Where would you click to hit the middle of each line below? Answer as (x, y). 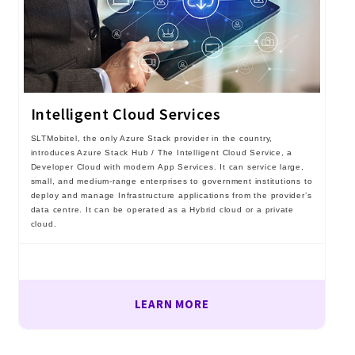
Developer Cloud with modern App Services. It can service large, (167, 167)
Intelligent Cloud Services (126, 114)
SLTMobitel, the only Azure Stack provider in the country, (152, 139)
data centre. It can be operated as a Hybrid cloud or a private (162, 210)
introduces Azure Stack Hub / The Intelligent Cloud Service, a (162, 153)
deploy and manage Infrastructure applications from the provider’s (171, 196)
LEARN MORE (172, 304)
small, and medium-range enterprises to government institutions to (172, 181)
